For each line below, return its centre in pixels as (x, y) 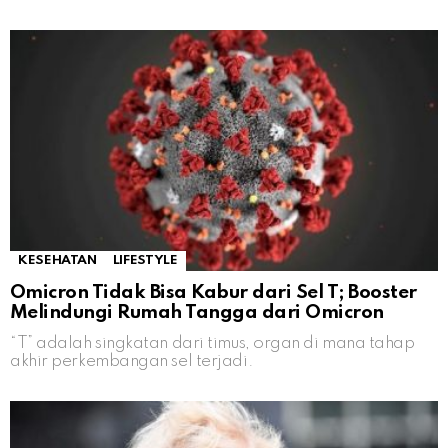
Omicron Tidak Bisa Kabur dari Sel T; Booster (213, 293)
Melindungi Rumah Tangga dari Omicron (197, 313)
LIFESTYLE (145, 261)
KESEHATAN (57, 261)
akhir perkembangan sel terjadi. (132, 362)
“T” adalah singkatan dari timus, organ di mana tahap (212, 344)
